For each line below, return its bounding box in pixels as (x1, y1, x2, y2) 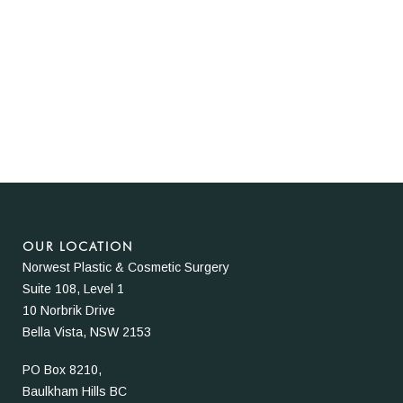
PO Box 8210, (22, 363, 102, 378)
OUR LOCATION (22, 239, 133, 255)
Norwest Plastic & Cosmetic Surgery (22, 260, 229, 275)
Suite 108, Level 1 (22, 282, 124, 297)
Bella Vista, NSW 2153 (22, 325, 151, 340)
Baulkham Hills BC (22, 384, 127, 399)
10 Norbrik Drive (22, 303, 115, 318)
